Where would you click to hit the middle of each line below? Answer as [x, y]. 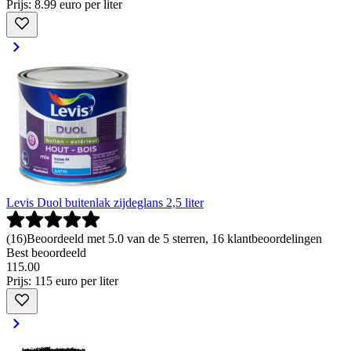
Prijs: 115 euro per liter [62, 280]
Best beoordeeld [46, 252]
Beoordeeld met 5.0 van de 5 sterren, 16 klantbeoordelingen [174, 238]
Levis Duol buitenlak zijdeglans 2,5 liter [105, 202]
